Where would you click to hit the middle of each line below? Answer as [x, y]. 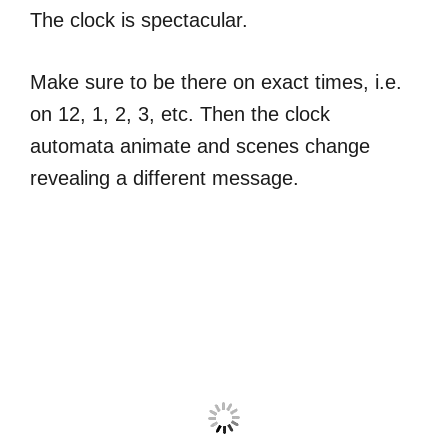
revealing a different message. [164, 177]
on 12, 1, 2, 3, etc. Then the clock [180, 113]
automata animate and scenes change [200, 145]
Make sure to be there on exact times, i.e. [216, 81]
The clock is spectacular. [139, 19]
